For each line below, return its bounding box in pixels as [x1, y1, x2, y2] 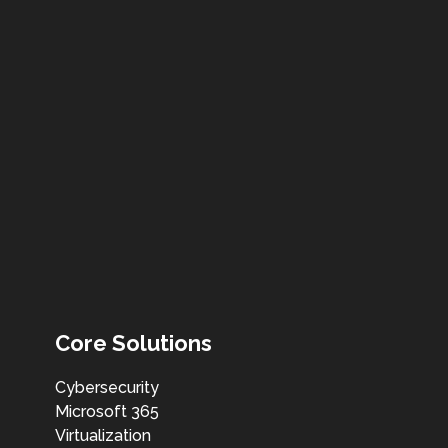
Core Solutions [55, 330, 212, 357]
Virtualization [55, 426, 151, 446]
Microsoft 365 [55, 402, 159, 422]
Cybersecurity [55, 378, 159, 398]
